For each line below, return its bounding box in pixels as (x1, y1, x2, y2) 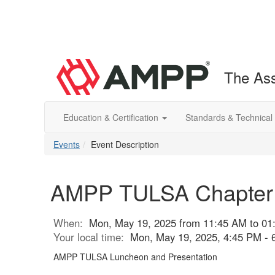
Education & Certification (63, 111, 161, 123)
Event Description (91, 138, 159, 150)
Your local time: (53, 230, 130, 244)
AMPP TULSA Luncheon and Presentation (53, 250, 217, 263)
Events (53, 138, 80, 150)
